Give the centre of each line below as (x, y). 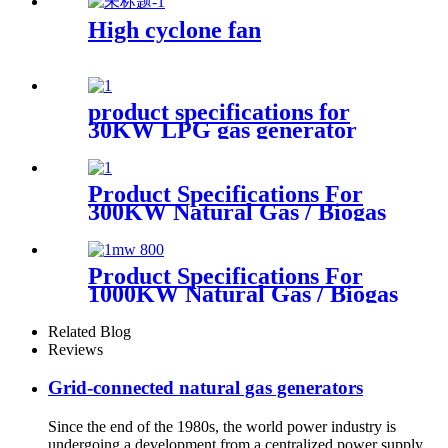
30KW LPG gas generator (222, 129)
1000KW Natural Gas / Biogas (243, 293)
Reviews (75, 349)
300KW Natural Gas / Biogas (237, 211)
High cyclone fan (174, 30)
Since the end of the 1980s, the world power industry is (222, 427)
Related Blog (89, 331)
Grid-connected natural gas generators (205, 388)
